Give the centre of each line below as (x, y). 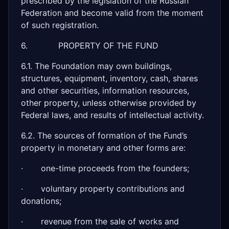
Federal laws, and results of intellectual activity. (112, 115)
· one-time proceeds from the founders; (105, 168)
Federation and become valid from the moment (112, 13)
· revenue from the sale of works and (100, 221)
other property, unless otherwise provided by (109, 103)
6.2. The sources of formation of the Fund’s (104, 135)
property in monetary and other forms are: (103, 148)
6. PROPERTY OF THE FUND (90, 45)
